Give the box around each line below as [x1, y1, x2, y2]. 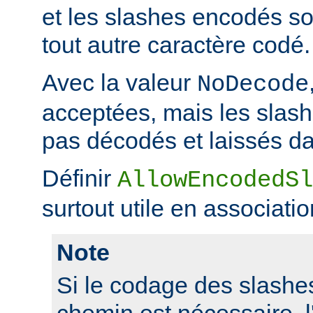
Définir [42, 164, 117, 191]
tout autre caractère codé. [42, 31, 310, 58]
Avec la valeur [42, 68, 197, 96]
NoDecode [197, 71, 309, 98]
